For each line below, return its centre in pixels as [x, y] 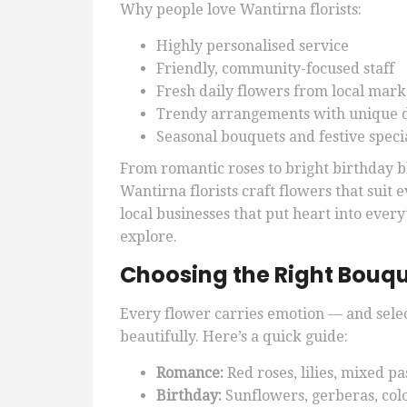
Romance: [190, 373]
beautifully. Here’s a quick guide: [234, 337]
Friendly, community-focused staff [275, 69]
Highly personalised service [253, 46]
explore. [149, 237]
